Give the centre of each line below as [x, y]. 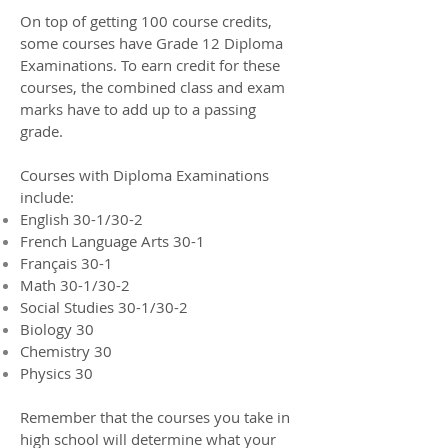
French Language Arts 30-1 [114, 241]
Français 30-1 [66, 263]
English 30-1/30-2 [81, 219]
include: [47, 197]
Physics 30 [56, 373]
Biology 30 [57, 329]
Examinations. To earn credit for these [150, 65]
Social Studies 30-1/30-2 [104, 307]
